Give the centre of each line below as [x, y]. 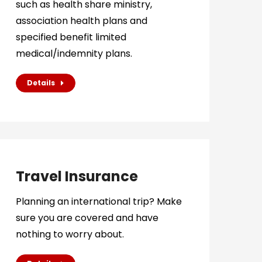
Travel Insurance [77, 176]
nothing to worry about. [70, 234]
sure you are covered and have [87, 218]
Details [41, 83]
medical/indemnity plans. [74, 54]
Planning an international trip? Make [99, 201]
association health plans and [81, 21]
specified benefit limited [71, 37]
